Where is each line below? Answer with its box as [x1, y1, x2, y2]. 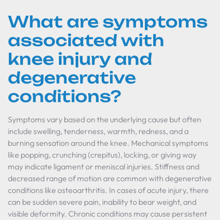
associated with [8, 30, 164, 50]
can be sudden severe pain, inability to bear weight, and [8, 197, 196, 207]
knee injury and [8, 49, 152, 69]
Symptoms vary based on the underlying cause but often [8, 114, 201, 124]
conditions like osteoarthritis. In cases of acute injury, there [8, 185, 209, 195]
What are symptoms [8, 12, 208, 31]
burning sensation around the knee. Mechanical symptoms [8, 138, 208, 148]
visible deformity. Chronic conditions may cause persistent [8, 209, 207, 219]
